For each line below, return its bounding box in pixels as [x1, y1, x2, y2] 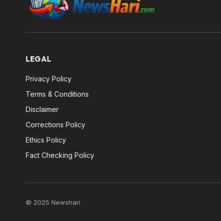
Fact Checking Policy [26, 150, 94, 159]
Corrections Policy [26, 120, 85, 129]
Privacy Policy [26, 74, 72, 83]
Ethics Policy [26, 135, 66, 144]
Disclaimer [26, 105, 59, 113]
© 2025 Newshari [26, 198, 80, 206]
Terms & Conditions [26, 89, 89, 98]
